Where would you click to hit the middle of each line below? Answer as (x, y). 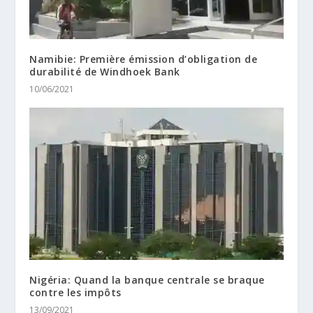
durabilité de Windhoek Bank (105, 71)
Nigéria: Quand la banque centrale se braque (147, 279)
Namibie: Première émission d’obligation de (144, 59)
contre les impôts (75, 292)
